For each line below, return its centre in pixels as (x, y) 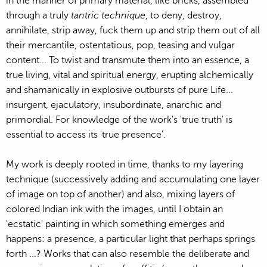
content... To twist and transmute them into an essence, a (128, 60)
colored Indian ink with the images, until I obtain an (114, 209)
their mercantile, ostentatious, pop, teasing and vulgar (120, 45)
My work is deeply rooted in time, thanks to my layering (125, 164)
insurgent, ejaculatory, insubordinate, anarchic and (114, 105)
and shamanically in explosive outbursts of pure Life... (119, 90)
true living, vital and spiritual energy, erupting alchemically (130, 75)
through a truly (38, 15)
